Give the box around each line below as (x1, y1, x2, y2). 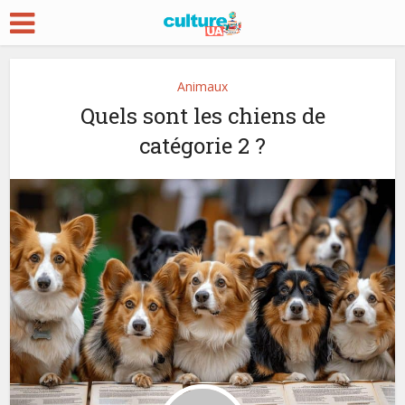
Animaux (177, 78, 228, 95)
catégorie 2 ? (139, 131, 266, 160)
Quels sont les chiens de (80, 101, 325, 130)
